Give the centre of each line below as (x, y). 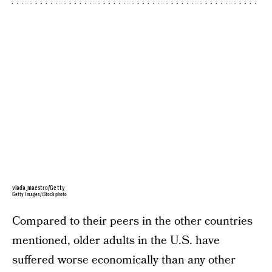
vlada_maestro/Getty (39, 188)
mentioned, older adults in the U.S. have (116, 241)
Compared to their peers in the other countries (132, 221)
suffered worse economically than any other (124, 260)
